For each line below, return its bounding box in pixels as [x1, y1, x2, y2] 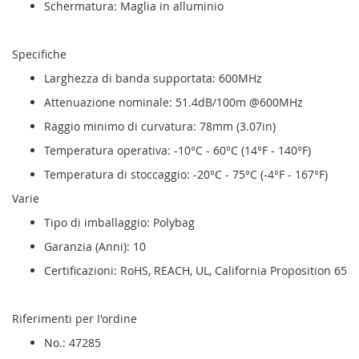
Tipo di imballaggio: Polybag [44, 215, 195, 231]
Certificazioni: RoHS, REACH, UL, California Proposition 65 [44, 263, 347, 279]
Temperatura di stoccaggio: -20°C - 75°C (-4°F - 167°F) [44, 167, 328, 183]
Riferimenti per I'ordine [12, 311, 137, 327]
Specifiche [12, 46, 67, 63]
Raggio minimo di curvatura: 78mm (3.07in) [44, 119, 276, 135]
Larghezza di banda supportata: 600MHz [44, 71, 262, 87]
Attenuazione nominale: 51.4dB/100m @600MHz [44, 95, 309, 111]
